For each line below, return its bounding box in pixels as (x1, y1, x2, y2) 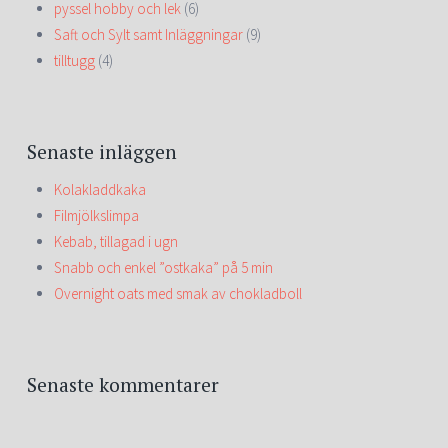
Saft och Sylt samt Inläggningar (54, 24, 243, 44)
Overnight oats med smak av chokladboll (54, 283, 302, 303)
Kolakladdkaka (54, 179, 146, 199)
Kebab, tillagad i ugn (54, 231, 178, 251)
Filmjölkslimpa (54, 205, 139, 225)
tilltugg (54, 50, 95, 70)
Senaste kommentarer (27, 372, 219, 397)
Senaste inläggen (27, 139, 177, 164)
